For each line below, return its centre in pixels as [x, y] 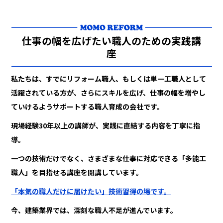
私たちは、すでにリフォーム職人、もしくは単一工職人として [109, 79]
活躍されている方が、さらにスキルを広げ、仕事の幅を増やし [109, 93]
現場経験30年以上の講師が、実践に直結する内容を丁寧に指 [106, 126]
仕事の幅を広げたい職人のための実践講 [111, 41]
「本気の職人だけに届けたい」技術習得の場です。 [91, 191]
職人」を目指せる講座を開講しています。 [77, 172]
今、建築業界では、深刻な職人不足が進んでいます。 [94, 210]
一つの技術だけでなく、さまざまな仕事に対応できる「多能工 [109, 159]
